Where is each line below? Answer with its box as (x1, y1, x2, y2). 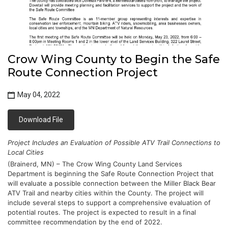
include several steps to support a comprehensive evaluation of (8, 198, 211, 207)
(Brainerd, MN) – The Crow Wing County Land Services (8, 159, 182, 168)
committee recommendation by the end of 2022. (8, 217, 162, 226)
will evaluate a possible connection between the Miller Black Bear (8, 179, 216, 187)
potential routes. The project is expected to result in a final (8, 208, 196, 216)
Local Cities (8, 148, 44, 156)
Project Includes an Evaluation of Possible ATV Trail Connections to (8, 138, 220, 147)
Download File (19, 115, 63, 124)
